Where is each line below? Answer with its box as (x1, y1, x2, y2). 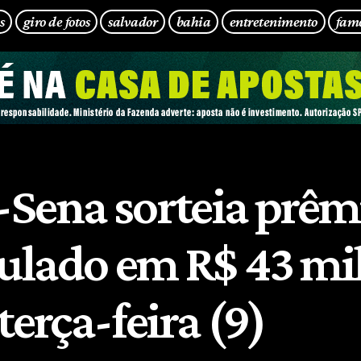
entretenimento (229, 12, 317, 30)
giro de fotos (23, 12, 89, 30)
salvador (108, 12, 158, 30)
